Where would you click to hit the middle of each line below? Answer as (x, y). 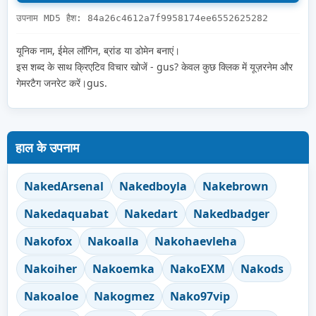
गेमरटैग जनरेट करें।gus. (62, 83)
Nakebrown (236, 186)
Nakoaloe (51, 296)
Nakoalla (113, 241)
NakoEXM (197, 268)
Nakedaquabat (66, 213)
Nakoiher (50, 268)
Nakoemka (123, 268)
